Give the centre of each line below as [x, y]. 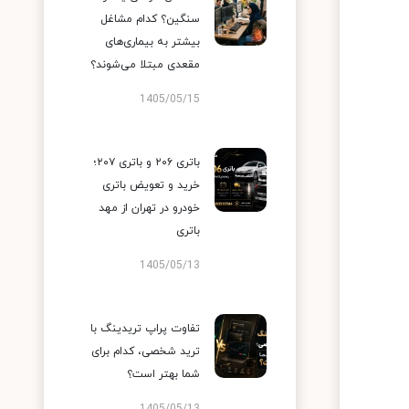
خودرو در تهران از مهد [149, 208]
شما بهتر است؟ [163, 374]
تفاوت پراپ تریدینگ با [145, 329]
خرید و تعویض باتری [151, 185]
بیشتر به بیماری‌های [152, 42]
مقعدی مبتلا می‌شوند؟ [145, 65]
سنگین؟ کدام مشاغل [150, 19]
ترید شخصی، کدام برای [146, 351]
